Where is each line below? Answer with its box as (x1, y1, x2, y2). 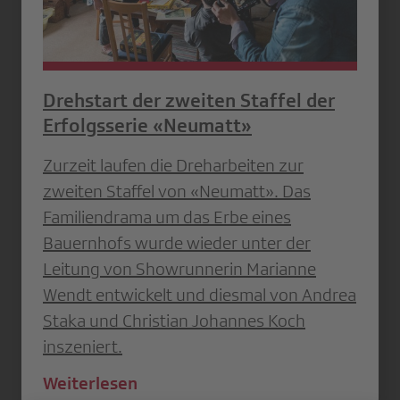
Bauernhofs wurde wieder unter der (43, 232, 311, 253)
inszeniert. (43, 336, 122, 356)
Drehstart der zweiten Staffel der (43, 88, 335, 112)
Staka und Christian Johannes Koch (43, 310, 305, 330)
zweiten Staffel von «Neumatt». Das (43, 180, 311, 201)
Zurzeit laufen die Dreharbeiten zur (43, 154, 304, 175)
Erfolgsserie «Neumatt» (43, 113, 252, 137)
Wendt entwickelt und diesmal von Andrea (43, 284, 356, 304)
